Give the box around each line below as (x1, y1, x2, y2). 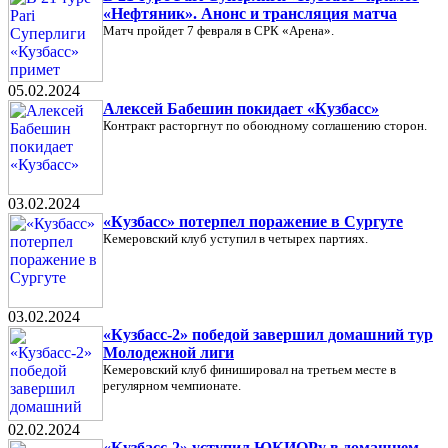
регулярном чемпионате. (103, 378, 241, 393)
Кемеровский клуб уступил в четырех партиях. (103, 231, 368, 246)
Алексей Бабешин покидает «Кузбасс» (103, 100, 379, 117)
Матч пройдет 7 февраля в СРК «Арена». (103, 23, 334, 38)
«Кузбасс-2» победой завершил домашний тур (103, 326, 433, 343)
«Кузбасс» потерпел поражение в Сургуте (103, 213, 403, 230)
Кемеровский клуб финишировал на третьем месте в (103, 362, 396, 377)
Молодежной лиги (103, 344, 234, 361)
